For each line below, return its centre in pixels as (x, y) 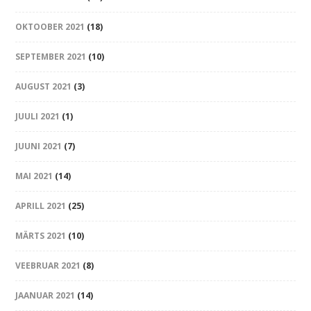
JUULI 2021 (38, 117)
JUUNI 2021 (39, 146)
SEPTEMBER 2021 (51, 57)
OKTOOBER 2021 (50, 27)
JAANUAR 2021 (45, 296)
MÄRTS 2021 (41, 236)
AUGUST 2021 (44, 87)
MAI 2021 (34, 176)
